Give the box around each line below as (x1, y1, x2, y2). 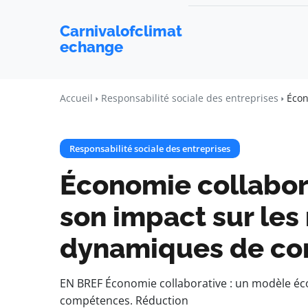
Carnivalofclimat (60, 22, 182, 40)
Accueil (60, 91, 93, 104)
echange (60, 38, 123, 56)
